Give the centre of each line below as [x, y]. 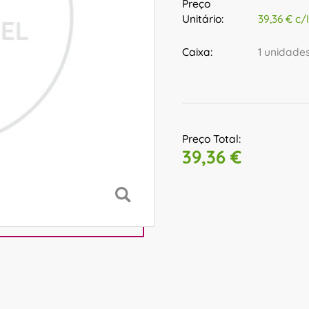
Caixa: [197, 51]
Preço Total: [211, 139]
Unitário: [203, 18]
